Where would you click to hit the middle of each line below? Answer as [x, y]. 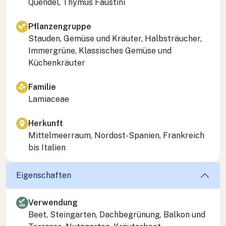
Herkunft [46, 123]
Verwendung [53, 202]
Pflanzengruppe [60, 26]
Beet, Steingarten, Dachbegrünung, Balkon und [117, 214]
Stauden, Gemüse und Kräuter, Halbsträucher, [115, 38]
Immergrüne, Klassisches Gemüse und [100, 50]
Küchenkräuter [57, 63]
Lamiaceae [49, 99]
